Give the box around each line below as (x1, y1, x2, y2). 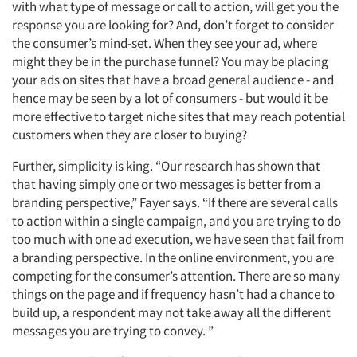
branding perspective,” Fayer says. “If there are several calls (12, 194, 338, 211)
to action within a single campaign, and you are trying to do (12, 212, 341, 229)
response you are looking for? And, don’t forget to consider (12, 16, 334, 33)
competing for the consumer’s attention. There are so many (12, 267, 340, 284)
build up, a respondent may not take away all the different (12, 304, 331, 321)
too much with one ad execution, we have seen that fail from (12, 230, 344, 248)
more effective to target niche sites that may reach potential (12, 108, 345, 125)
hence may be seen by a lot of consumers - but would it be (12, 89, 328, 107)
